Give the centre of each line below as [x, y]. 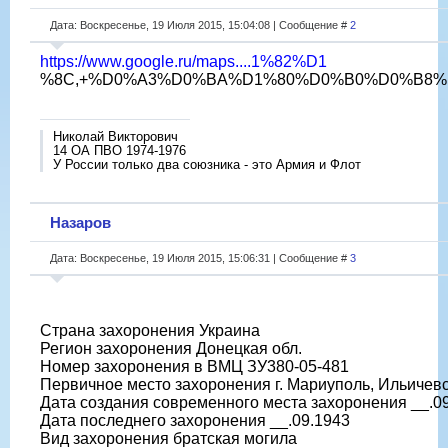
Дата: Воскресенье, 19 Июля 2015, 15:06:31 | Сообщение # [200, 257]
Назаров [80, 222]
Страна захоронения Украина [150, 330]
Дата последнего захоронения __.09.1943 [195, 420]
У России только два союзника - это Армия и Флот [207, 164]
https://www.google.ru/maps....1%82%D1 [183, 61]
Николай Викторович [115, 136]
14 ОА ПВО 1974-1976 [119, 150]
